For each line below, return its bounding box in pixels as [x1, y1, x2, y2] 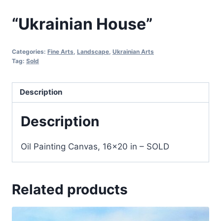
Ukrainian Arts [112, 47, 154, 55]
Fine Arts [47, 47, 74, 55]
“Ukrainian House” [12, 14, 152, 34]
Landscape [77, 47, 109, 55]
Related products [12, 181, 128, 198]
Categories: [12, 47, 47, 55]
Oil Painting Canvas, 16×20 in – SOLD [21, 141, 169, 151]
